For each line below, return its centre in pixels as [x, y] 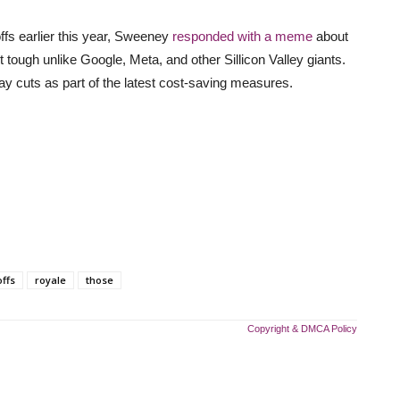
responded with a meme [242, 36]
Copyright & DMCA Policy [302, 329]
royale [50, 280]
